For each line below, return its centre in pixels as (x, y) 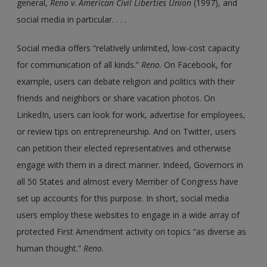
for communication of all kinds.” (79, 64)
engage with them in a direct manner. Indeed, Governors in (130, 164)
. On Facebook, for (196, 64)
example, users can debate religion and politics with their (126, 81)
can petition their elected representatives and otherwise (124, 148)
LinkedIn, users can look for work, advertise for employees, (131, 114)
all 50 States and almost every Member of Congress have (128, 181)
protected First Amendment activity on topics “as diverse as (132, 231)
